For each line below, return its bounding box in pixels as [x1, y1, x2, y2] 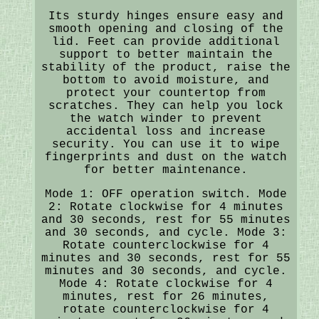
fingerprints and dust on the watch [44, 150, 287, 164]
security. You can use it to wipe [51, 137, 280, 151]
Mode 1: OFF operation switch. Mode [44, 187, 287, 201]
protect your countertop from [66, 86, 266, 100]
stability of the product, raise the [41, 61, 291, 74]
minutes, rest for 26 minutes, [62, 290, 269, 303]
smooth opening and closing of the [48, 22, 283, 36]
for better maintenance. [83, 163, 248, 177]
